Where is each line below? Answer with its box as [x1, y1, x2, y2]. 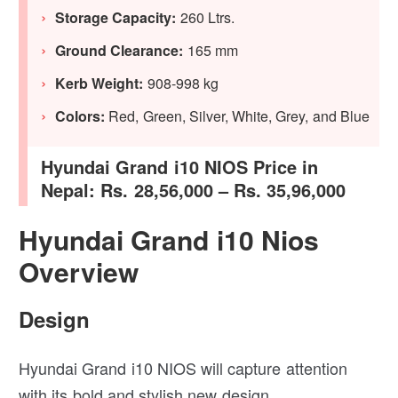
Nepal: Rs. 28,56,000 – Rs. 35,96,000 [41, 177, 346, 203]
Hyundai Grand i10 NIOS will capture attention [19, 356, 347, 380]
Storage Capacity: [55, 7, 180, 28]
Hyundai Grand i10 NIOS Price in [41, 154, 319, 180]
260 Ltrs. [179, 7, 235, 28]
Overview [19, 252, 139, 291]
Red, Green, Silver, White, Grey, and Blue [108, 106, 370, 127]
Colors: [55, 106, 109, 127]
